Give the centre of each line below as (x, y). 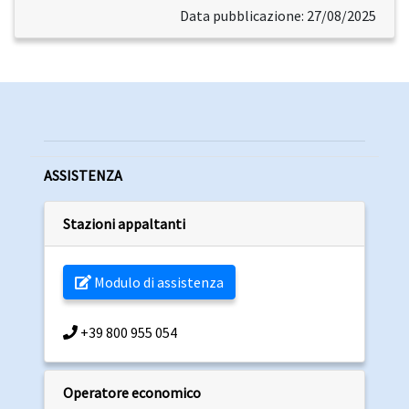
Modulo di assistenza (157, 283)
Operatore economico (132, 393)
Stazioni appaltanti (124, 224)
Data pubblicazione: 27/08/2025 (278, 16)
